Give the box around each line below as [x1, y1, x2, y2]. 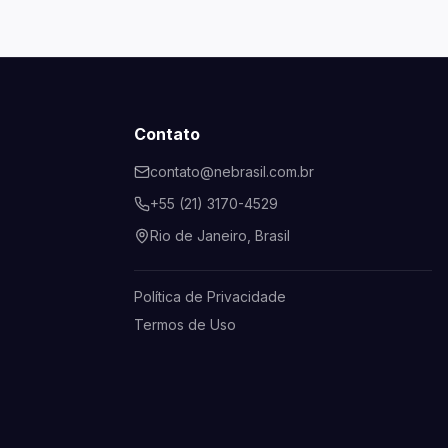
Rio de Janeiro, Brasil [150, 227, 290, 245]
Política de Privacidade [134, 288, 286, 306]
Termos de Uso [134, 316, 236, 334]
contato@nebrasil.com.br [150, 163, 314, 181]
